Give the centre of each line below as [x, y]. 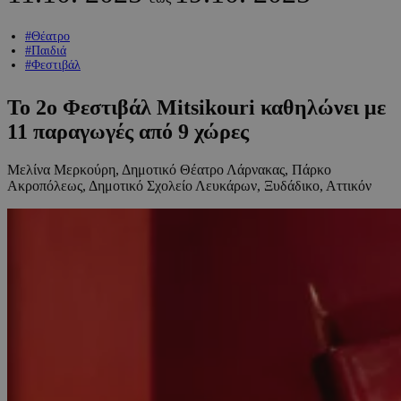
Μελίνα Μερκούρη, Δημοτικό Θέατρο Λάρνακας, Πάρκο [169, 169]
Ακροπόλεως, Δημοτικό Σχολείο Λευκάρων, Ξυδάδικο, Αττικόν [189, 185]
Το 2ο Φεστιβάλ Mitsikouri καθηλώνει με [196, 107]
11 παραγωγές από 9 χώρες [128, 131]
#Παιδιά [46, 50]
